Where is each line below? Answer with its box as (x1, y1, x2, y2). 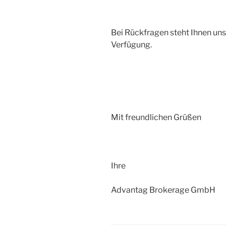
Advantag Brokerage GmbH (111, 185, 215, 195)
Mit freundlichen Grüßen (111, 112, 201, 122)
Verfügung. (111, 39, 152, 49)
